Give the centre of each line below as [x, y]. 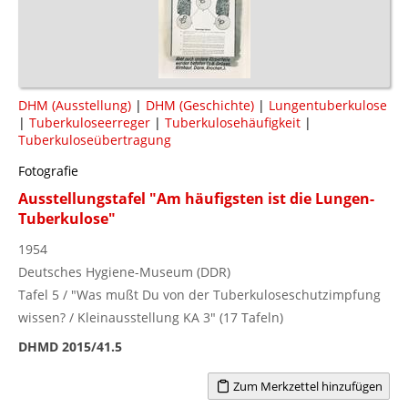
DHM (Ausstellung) [75, 105]
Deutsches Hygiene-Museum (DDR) [124, 271]
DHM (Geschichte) [200, 105]
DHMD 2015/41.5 [70, 346]
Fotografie [48, 170]
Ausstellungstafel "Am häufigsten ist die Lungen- [196, 198]
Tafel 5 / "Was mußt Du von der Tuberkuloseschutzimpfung [199, 294]
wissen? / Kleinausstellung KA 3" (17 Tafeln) [151, 317]
